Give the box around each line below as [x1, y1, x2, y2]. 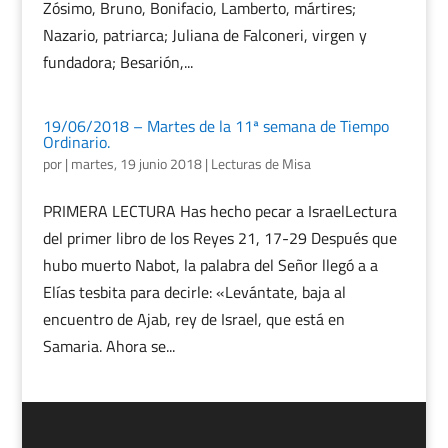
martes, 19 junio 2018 [70, 153, 202, 174]
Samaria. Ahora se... [42, 334, 175, 358]
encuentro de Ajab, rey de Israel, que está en [42, 307, 345, 331]
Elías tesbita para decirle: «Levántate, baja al [42, 280, 346, 304]
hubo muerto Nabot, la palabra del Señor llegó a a [42, 253, 378, 277]
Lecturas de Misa [210, 153, 311, 174]
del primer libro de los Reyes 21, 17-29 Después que [42, 226, 397, 250]
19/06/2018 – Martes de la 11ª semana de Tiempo [42, 114, 389, 138]
